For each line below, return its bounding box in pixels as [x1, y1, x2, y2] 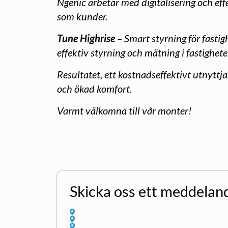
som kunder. [57, 10, 109, 22]
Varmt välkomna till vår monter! [57, 104, 191, 117]
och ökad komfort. [57, 82, 134, 95]
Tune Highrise [57, 32, 117, 44]
